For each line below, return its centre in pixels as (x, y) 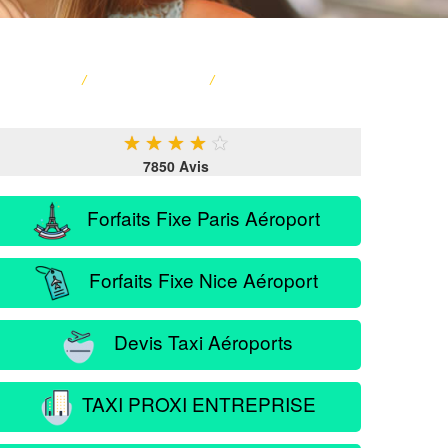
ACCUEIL (44, 79)
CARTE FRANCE (148, 79)
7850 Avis (176, 166)
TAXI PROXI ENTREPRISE (196, 403)
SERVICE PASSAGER (291, 79)
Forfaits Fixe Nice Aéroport (196, 279)
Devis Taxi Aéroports (196, 341)
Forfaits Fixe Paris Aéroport (196, 217)
